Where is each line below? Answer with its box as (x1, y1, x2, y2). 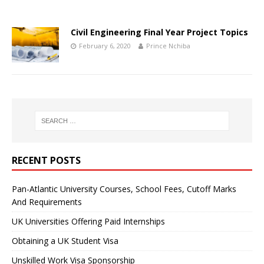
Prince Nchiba (146, 41, 190, 51)
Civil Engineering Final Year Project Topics (71, 27, 248, 38)
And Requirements (12, 196, 82, 208)
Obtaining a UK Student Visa (12, 235, 118, 247)
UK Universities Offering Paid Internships (12, 216, 165, 227)
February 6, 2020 (79, 41, 131, 51)
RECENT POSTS (12, 154, 81, 167)
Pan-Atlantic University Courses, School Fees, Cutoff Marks (12, 183, 236, 195)
